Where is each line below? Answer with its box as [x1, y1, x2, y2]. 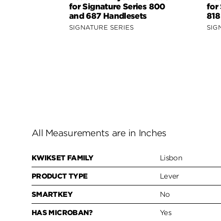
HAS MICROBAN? [32, 209, 93, 217]
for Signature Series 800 [69, 1, 165, 11]
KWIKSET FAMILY [32, 154, 94, 162]
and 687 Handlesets [69, 11, 147, 21]
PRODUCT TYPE [32, 172, 88, 181]
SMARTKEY [32, 190, 73, 199]
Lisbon [160, 154, 183, 162]
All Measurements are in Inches [32, 128, 167, 139]
